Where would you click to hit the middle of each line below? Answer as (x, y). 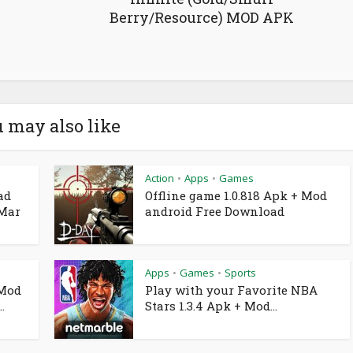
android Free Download (215, 211)
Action (160, 178)
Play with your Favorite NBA (231, 290)
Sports (240, 273)
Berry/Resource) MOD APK (202, 17)
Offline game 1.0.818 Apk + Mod (236, 195)
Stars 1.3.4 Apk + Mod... (211, 306)
